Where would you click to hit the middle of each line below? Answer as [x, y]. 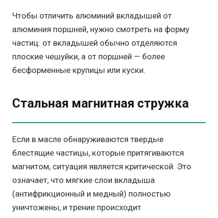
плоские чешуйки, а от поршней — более [89, 57]
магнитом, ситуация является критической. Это [102, 166]
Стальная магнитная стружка [100, 103]
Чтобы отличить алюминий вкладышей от [92, 16]
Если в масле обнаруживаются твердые [88, 139]
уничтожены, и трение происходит [77, 207]
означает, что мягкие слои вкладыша [83, 180]
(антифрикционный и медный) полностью [91, 193]
